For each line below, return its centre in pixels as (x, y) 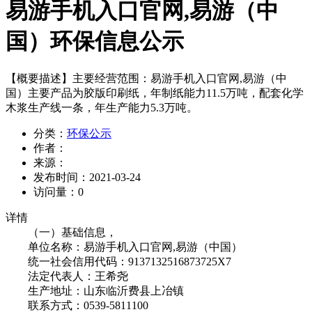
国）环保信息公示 (95, 41)
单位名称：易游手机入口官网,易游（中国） (124, 247)
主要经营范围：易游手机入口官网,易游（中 (180, 78)
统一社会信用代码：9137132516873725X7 (118, 261)
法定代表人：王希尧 (67, 276)
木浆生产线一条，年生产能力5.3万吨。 (102, 107)
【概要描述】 (39, 78)
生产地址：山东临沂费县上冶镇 (95, 290)
